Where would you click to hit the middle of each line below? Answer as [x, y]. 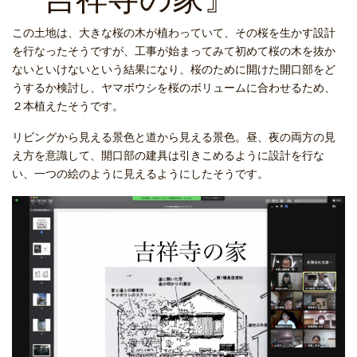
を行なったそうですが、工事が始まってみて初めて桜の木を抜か [174, 51]
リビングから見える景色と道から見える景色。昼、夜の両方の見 [174, 137]
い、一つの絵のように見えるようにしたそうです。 [140, 174]
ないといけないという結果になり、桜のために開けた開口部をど [174, 69]
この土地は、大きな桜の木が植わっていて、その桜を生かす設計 [174, 33]
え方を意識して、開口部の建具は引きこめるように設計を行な [168, 155]
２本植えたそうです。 [68, 106]
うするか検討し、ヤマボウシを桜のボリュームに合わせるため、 [174, 88]
